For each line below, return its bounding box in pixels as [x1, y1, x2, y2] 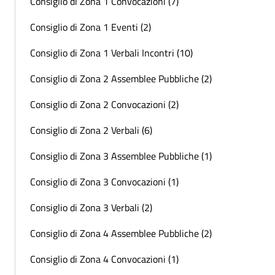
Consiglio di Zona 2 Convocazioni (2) [30, 96, 179, 112]
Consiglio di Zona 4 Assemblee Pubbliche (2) [30, 225, 212, 241]
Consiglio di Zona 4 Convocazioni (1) [30, 251, 179, 266]
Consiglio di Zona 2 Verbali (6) [30, 122, 152, 137]
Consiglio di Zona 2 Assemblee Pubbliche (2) [30, 71, 212, 86]
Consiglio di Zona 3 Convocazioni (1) [30, 174, 179, 189]
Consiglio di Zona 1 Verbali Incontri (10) [30, 45, 193, 60]
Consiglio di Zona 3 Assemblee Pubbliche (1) [30, 148, 212, 163]
